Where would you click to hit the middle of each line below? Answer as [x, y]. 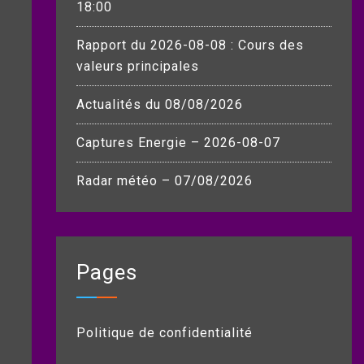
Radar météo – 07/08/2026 [164, 181]
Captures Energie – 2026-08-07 [178, 143]
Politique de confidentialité [164, 333]
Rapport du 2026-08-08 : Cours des [190, 45]
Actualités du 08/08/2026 [159, 104]
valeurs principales [137, 66]
